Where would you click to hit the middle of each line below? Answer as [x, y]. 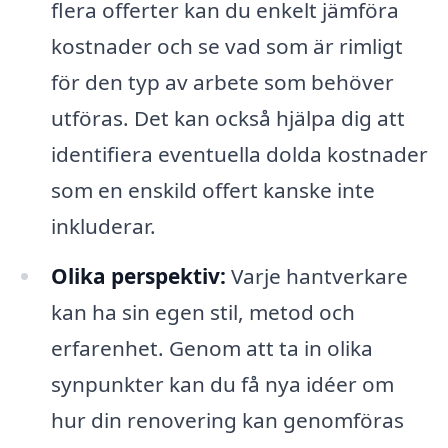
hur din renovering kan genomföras [227, 420]
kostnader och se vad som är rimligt [226, 46]
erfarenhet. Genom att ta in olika [211, 348]
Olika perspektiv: [138, 276]
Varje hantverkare [316, 276]
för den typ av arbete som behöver [222, 82]
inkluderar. [103, 226]
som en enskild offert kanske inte [212, 190]
